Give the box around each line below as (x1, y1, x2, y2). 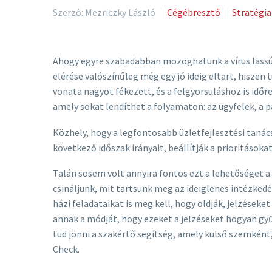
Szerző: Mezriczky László (53, 6, 155, 18)
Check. (53, 243, 80, 256)
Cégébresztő (167, 6, 220, 18)
